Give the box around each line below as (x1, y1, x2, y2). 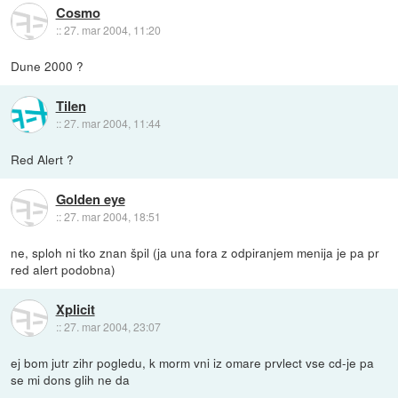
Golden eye (55, 189, 125, 210)
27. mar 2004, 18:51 (63, 209, 161, 225)
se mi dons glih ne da (11, 370, 131, 388)
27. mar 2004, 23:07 (63, 319, 161, 335)
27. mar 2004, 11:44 (63, 115, 161, 131)
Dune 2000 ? (11, 56, 84, 75)
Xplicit (55, 299, 95, 320)
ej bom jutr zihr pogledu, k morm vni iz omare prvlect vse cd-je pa (11, 353, 375, 371)
